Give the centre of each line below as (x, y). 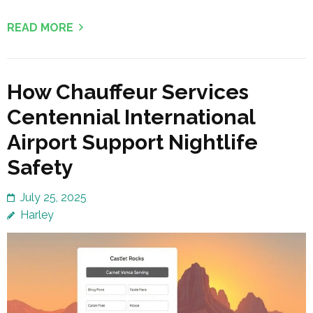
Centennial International (131, 117)
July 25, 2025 (53, 198)
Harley (37, 215)
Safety (40, 168)
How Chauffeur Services (128, 92)
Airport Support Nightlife (132, 143)
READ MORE (40, 28)
